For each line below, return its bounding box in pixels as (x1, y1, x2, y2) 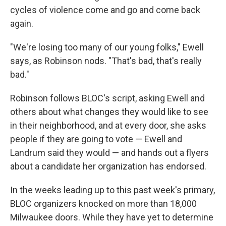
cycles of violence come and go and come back (10, 5, 200, 16)
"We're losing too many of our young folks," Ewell (10, 42, 204, 53)
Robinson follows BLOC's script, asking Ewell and (10, 93, 205, 104)
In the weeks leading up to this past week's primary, (10, 185, 215, 196)
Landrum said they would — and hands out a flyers (10, 147, 209, 158)
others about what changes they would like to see (10, 106, 208, 118)
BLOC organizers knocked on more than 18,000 (10, 198, 197, 209)
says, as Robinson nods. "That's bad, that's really (10, 55, 202, 67)
